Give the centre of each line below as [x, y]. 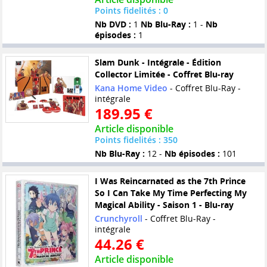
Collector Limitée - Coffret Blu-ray [164, 74]
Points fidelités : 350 [136, 140]
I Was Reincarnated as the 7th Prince [170, 181]
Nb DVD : [113, 24]
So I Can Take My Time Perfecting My [170, 193]
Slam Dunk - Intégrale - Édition [158, 63]
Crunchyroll [118, 219]
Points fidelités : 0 [131, 11]
